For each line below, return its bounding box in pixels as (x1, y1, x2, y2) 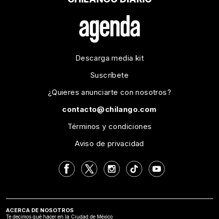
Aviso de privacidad (75, 138, 144, 148)
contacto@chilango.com (62, 104, 157, 114)
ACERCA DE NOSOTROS (6, 206, 74, 214)
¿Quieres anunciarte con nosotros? (47, 87, 172, 97)
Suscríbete (90, 70, 129, 80)
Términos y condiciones (67, 121, 152, 131)
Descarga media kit (75, 53, 144, 63)
